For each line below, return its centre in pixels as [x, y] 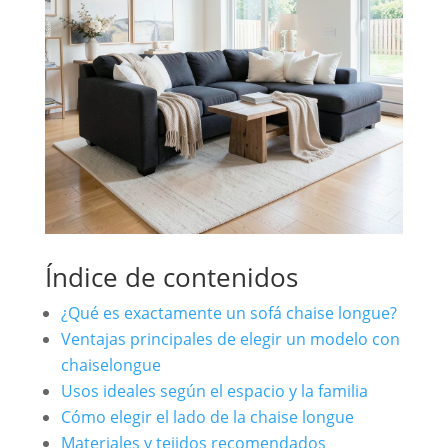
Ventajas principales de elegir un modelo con [230, 339]
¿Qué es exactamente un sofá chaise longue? [228, 313]
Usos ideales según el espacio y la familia [214, 391]
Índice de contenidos [171, 277]
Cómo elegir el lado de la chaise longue [207, 417]
